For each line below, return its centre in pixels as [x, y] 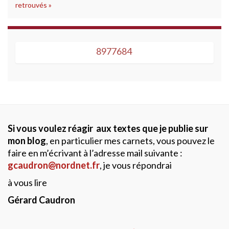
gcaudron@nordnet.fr [54, 165]
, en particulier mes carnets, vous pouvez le [130, 141]
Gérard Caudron [41, 200]
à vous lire [27, 182]
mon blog [27, 141]
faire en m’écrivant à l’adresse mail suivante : [95, 153]
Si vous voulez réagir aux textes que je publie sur [108, 128]
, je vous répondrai [136, 165]
